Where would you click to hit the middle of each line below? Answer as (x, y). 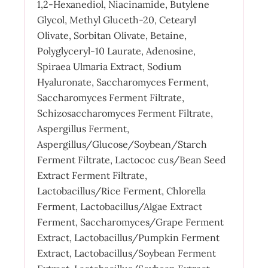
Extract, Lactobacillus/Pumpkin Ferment (128, 237)
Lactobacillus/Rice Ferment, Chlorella (121, 191)
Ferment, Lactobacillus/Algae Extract (119, 206)
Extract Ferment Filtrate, (92, 175)
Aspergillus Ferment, (83, 128)
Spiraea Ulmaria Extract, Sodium (109, 66)
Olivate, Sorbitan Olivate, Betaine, (112, 35)
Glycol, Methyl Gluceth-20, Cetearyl (116, 19)
